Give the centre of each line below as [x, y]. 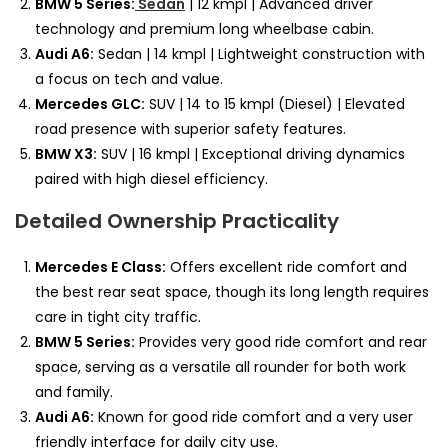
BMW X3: [66, 153]
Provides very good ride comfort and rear [281, 341]
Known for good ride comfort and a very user [253, 416]
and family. [74, 391]
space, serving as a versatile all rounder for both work [220, 366]
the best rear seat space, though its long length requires [232, 291]
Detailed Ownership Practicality [177, 220]
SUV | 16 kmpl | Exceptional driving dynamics [251, 153]
